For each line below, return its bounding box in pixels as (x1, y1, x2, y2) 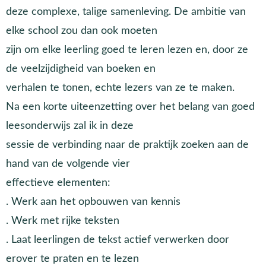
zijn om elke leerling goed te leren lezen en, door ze (6, 44, 248, 55)
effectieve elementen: (6, 177, 110, 188)
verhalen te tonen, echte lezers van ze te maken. (6, 82, 235, 93)
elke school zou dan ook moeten (6, 25, 157, 36)
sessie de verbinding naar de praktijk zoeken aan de (6, 139, 249, 150)
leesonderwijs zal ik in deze (6, 120, 134, 131)
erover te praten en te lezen (6, 253, 139, 264)
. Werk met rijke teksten (6, 215, 119, 226)
